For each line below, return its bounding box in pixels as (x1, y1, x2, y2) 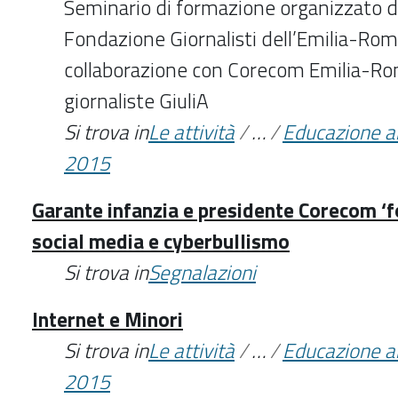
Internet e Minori (32, 303, 183, 335)
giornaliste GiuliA (64, 84, 209, 116)
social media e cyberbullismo (32, 225, 290, 257)
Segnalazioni (148, 256, 256, 288)
